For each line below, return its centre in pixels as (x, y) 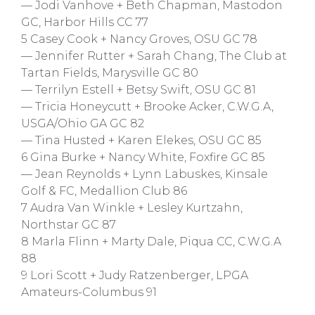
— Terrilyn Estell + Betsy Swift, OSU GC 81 (139, 90)
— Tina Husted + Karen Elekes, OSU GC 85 (141, 140)
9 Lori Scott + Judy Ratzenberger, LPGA (135, 275)
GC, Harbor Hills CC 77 (85, 22)
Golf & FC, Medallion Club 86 (104, 191)
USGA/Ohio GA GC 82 (83, 123)
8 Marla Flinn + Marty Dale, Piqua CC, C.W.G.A (151, 242)
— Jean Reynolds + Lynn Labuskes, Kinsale (144, 174)
